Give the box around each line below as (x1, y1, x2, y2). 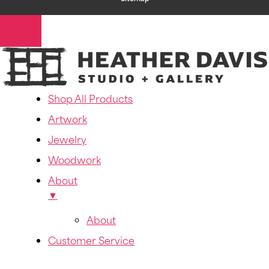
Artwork (48, 115, 87, 125)
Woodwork (48, 156, 101, 166)
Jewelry (48, 136, 86, 146)
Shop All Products (48, 95, 133, 105)
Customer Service (48, 237, 134, 247)
